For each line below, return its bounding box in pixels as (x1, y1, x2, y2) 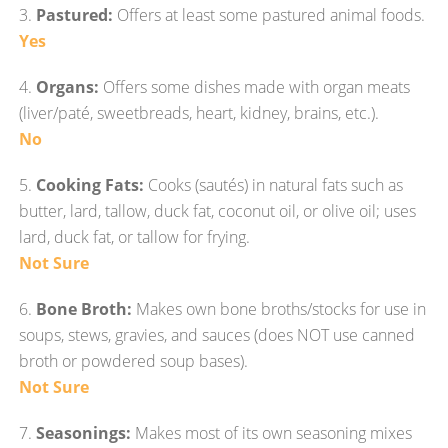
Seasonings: (36, 422, 132, 444)
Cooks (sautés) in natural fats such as (144, 174, 404, 196)
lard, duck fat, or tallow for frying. (19, 226, 251, 248)
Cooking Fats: (36, 174, 145, 196)
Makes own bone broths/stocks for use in (132, 298, 427, 320)
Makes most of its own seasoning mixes (131, 422, 413, 444)
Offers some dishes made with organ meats (99, 76, 411, 98)
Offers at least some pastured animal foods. (113, 4, 426, 26)
